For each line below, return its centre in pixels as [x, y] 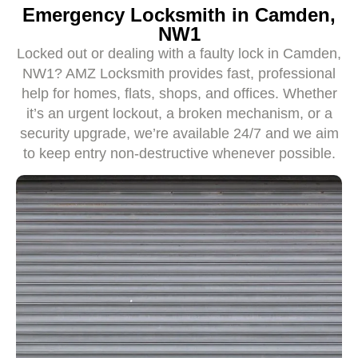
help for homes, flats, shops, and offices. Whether [179, 93]
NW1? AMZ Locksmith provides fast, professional [179, 73]
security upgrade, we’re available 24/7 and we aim [179, 133]
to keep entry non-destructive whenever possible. [179, 153]
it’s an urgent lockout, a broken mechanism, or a [179, 113]
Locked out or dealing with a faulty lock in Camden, [179, 53]
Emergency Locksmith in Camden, [179, 14]
